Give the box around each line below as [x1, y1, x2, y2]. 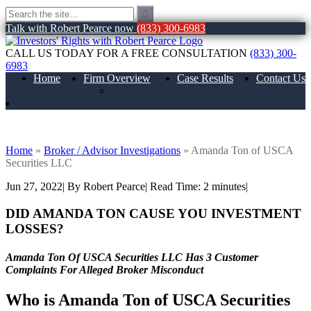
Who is [6, 291, 55, 310]
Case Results [177, 72, 233, 84]
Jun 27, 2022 [6, 180, 62, 192]
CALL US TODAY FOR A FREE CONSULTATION [6, 47, 247, 59]
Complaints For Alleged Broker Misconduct [6, 263, 203, 276]
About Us [111, 85, 154, 96]
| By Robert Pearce [62, 180, 145, 192]
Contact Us [256, 72, 305, 84]
